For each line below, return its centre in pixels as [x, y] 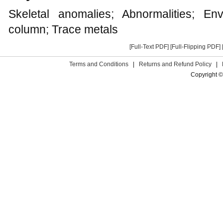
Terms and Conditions [99, 64]
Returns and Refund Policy [175, 64]
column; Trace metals [63, 29]
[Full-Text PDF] [149, 47]
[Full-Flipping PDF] [195, 47]
